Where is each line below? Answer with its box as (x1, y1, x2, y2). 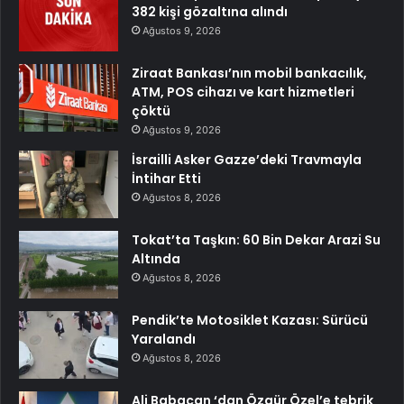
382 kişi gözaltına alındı (132, 2, 288, 21)
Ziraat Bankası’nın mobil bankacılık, (132, 63, 367, 82)
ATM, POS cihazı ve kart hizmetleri (132, 82, 354, 101)
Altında (132, 249, 180, 268)
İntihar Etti (132, 169, 201, 188)
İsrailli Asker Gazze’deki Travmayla (132, 150, 362, 169)
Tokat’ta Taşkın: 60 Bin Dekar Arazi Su (132, 230, 381, 249)
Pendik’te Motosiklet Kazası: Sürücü (132, 310, 368, 329)
